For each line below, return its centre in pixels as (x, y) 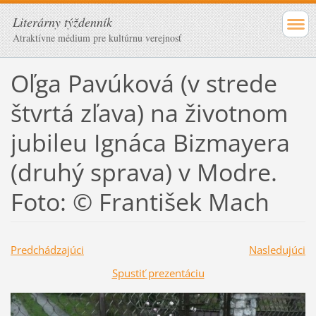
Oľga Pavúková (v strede (144, 83)
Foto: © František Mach (140, 201)
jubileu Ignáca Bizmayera (150, 142)
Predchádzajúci (47, 249)
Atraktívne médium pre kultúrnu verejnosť (97, 38)
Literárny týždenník (62, 22)
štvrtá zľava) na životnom (149, 113)
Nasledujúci (277, 249)
